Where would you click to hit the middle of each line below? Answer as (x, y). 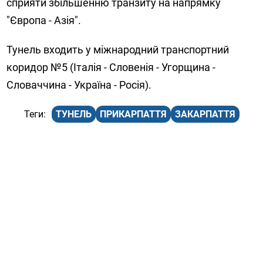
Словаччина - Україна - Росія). (79, 85)
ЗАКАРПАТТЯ (205, 114)
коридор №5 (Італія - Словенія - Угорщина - (111, 68)
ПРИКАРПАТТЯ (134, 114)
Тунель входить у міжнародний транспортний (118, 50)
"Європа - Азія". (44, 21)
